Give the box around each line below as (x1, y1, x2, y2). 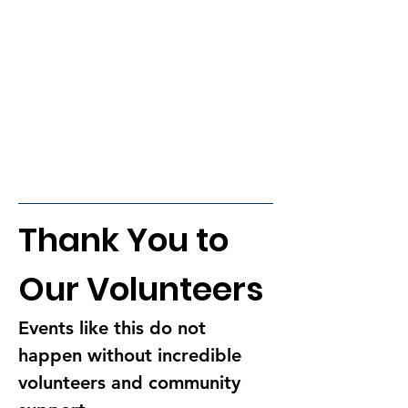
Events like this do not (18, 317, 211, 340)
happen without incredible (18, 344, 247, 367)
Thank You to (18, 217, 236, 264)
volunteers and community (18, 372, 246, 394)
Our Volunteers (18, 266, 263, 313)
